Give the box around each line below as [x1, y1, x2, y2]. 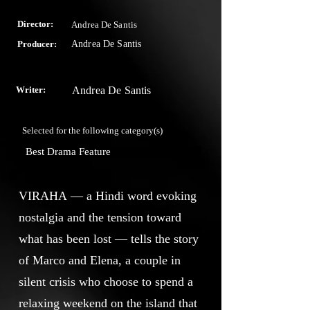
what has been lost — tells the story [19, 232, 199, 246]
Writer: [16, 84, 46, 95]
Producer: [17, 39, 57, 49]
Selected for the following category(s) [22, 125, 163, 136]
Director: [17, 19, 53, 29]
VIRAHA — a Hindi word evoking [19, 189, 197, 203]
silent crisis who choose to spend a [19, 275, 193, 289]
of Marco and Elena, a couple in [19, 253, 181, 267]
